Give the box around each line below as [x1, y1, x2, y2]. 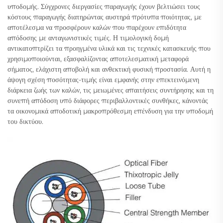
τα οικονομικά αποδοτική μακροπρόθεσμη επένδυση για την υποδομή [7, 106, 213, 115]
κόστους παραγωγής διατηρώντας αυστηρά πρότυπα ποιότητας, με [7, 12, 202, 21]
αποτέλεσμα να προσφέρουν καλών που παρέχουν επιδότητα [7, 22, 186, 32]
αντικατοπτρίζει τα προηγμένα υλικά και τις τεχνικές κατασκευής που [7, 43, 211, 53]
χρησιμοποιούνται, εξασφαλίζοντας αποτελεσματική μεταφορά [7, 54, 189, 63]
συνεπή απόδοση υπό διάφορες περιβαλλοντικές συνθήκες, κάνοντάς [7, 96, 208, 105]
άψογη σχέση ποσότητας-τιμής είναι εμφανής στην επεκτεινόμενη [7, 75, 199, 84]
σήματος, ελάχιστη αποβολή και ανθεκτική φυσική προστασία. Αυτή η [7, 64, 211, 74]
